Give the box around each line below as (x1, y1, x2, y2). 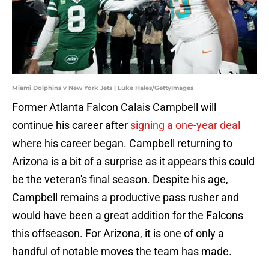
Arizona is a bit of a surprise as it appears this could (12, 155, 255, 168)
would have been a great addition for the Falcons (12, 209, 243, 222)
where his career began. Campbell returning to (12, 137, 232, 150)
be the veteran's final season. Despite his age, (12, 173, 228, 186)
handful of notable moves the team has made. (12, 245, 232, 258)
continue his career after (12, 119, 130, 132)
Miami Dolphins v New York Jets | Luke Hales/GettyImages (12, 84, 193, 92)
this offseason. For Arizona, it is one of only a (12, 227, 224, 240)
